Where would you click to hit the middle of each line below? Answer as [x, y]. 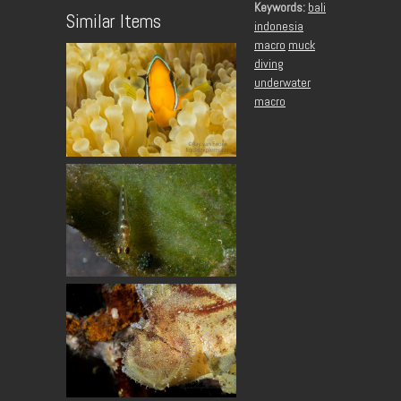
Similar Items [114, 21]
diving [269, 64]
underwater [282, 82]
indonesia [279, 26]
